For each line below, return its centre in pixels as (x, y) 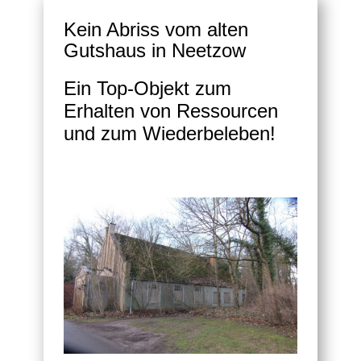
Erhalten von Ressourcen (171, 111)
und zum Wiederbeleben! (170, 134)
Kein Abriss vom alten (156, 30)
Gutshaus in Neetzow (155, 51)
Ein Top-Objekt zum (147, 89)
